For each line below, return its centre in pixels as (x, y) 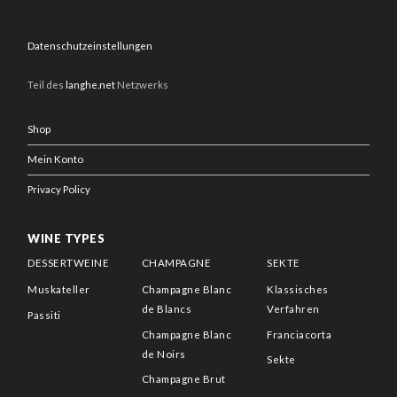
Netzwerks (142, 85)
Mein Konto (56, 160)
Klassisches (298, 289)
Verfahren (293, 309)
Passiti (44, 315)
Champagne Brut (183, 379)
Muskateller (59, 289)
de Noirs (163, 354)
